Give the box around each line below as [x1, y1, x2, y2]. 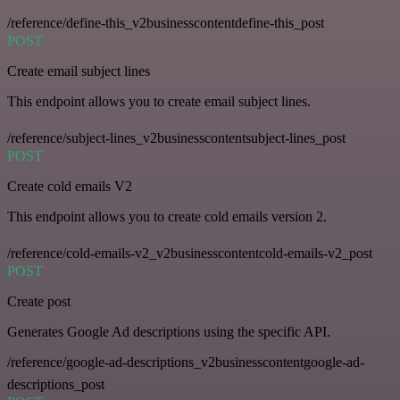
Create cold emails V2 [7, 179, 132, 195]
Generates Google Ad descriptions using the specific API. [7, 324, 330, 340]
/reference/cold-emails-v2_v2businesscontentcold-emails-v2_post [7, 246, 372, 262]
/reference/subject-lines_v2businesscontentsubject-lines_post [7, 130, 346, 146]
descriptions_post [7, 377, 104, 393]
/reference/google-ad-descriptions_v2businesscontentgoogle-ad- [7, 354, 364, 371]
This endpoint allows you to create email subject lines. [7, 94, 311, 110]
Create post [7, 294, 71, 310]
